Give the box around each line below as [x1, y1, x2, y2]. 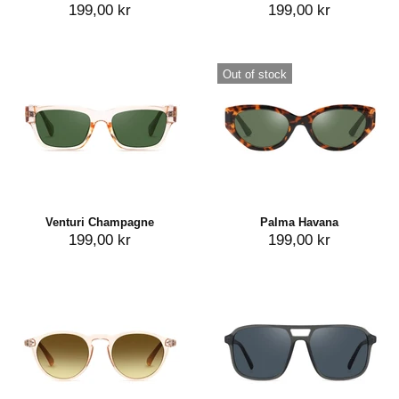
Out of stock [223, 68, 287, 82]
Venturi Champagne [45, 216, 154, 230]
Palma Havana [260, 216, 338, 230]
